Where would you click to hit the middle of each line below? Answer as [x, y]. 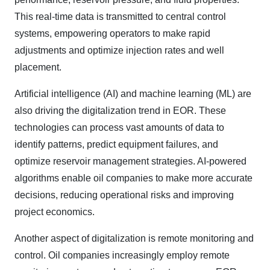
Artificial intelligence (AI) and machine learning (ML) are [133, 94]
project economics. [55, 212]
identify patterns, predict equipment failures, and [116, 145]
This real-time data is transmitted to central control [120, 17]
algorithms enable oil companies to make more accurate [133, 178]
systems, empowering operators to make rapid [112, 34]
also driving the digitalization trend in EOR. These [120, 111]
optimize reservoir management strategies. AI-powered [130, 162]
